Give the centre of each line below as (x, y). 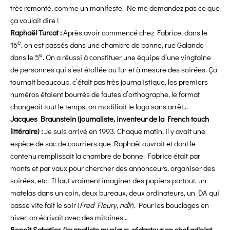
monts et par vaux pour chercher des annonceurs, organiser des (113, 168)
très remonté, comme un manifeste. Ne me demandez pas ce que (115, 8)
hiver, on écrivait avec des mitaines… (69, 217)
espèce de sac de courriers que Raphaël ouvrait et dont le (103, 143)
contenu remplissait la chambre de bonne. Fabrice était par (105, 156)
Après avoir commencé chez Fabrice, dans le (135, 33)
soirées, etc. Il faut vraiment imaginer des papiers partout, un (108, 180)
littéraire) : (26, 131)
